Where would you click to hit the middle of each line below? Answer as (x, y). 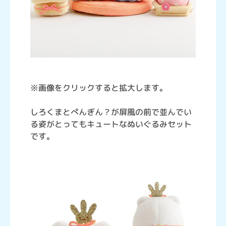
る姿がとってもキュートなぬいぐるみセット (111, 124)
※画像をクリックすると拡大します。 (99, 88)
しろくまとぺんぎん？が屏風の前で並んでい (111, 112)
